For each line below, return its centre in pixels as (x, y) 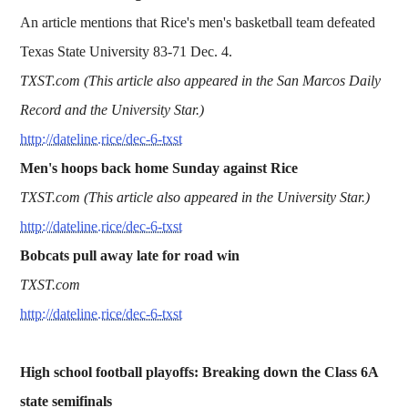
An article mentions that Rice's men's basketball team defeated (198, 22)
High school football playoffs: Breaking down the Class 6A (199, 372)
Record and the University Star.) (112, 109)
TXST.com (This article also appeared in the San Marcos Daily (201, 80)
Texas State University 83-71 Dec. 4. (127, 51)
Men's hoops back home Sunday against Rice (159, 168)
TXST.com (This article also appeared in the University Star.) (195, 197)
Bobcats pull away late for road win (130, 255)
